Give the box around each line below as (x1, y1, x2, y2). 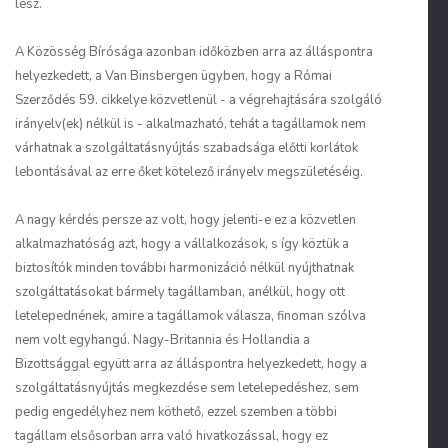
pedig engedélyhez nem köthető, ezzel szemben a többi (15, 403, 337, 421)
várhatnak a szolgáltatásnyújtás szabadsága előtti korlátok (15, 139, 358, 157)
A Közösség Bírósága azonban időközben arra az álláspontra (15, 43, 373, 61)
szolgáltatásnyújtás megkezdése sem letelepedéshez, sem (15, 379, 359, 397)
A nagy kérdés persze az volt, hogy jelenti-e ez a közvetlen (15, 211, 356, 229)
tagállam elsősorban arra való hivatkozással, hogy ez (15, 427, 328, 445)
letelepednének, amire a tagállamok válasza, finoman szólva (15, 307, 366, 325)
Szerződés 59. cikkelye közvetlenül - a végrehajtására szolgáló (15, 91, 382, 109)
